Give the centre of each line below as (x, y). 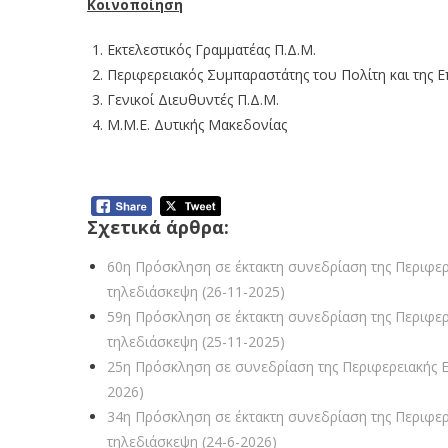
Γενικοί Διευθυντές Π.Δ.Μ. (193, 99)
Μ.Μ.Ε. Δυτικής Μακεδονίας (197, 124)
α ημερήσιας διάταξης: (157, 163)
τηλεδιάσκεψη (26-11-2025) (196, 292)
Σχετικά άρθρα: (158, 227)
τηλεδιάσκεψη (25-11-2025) (196, 342)
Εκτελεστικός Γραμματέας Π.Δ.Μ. (211, 49)
